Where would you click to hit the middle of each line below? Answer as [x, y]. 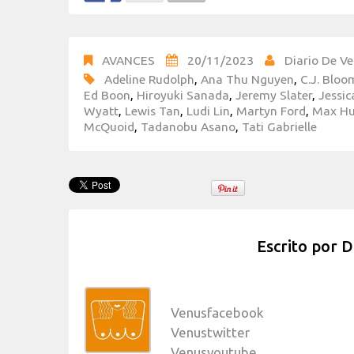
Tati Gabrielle [279, 127]
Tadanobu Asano [188, 127]
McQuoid [109, 127]
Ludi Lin [208, 111]
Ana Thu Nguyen [247, 79]
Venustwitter [210, 332]
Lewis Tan [153, 111]
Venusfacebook [217, 312]
